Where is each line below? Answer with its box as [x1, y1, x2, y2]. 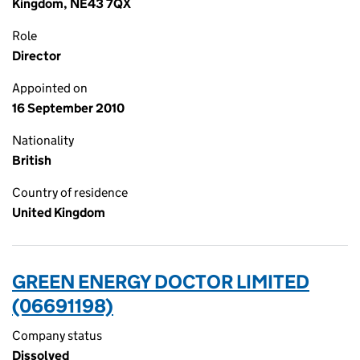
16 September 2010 [12, 100, 125, 116]
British [12, 153, 51, 168]
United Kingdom [12, 205, 105, 220]
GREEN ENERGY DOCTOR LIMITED [12, 270, 309, 293]
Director [12, 48, 61, 63]
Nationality [12, 133, 74, 148]
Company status [12, 328, 102, 343]
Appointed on [12, 80, 88, 96]
